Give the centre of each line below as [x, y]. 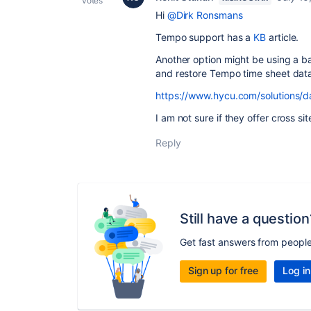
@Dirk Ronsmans [205, 15]
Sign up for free [223, 270]
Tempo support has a [205, 37]
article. [283, 37]
